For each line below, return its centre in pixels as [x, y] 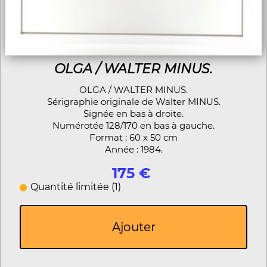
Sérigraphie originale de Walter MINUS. [133, 101]
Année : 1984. [133, 149]
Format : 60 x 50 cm [133, 137]
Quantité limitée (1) [76, 187]
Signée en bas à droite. [133, 113]
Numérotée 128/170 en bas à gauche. [133, 125]
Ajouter [133, 227]
